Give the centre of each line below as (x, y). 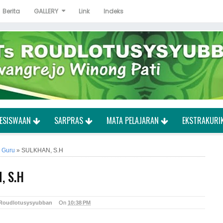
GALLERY (46, 11)
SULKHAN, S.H (42, 150)
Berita (11, 11)
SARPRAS (70, 120)
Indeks (113, 11)
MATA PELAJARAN (134, 120)
